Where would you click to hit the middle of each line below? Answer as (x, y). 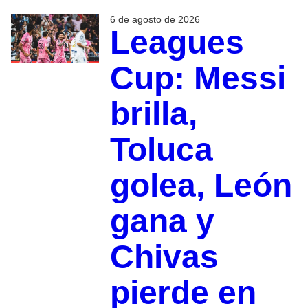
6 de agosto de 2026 (155, 20)
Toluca (161, 150)
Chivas (164, 257)
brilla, (153, 114)
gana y (162, 221)
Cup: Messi (198, 78)
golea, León (201, 186)
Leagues (177, 43)
